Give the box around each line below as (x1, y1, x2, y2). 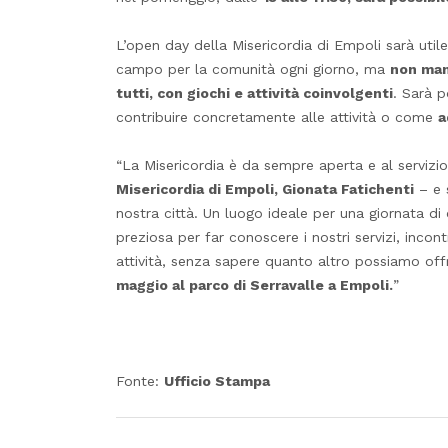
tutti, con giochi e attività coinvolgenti (116, 84, 393, 101)
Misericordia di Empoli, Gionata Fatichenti (116, 180, 414, 197)
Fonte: (116, 372, 164, 389)
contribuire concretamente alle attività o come (116, 108, 438, 125)
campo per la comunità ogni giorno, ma (116, 60, 390, 77)
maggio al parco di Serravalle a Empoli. (116, 276, 393, 293)
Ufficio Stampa (164, 372, 270, 389)
